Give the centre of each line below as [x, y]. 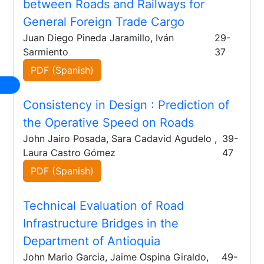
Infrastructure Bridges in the [101, 224]
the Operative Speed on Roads [109, 123]
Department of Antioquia [92, 241]
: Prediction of [190, 105]
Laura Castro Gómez [70, 153]
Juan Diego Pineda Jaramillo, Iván [99, 38]
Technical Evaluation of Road [104, 206]
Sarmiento [46, 52]
